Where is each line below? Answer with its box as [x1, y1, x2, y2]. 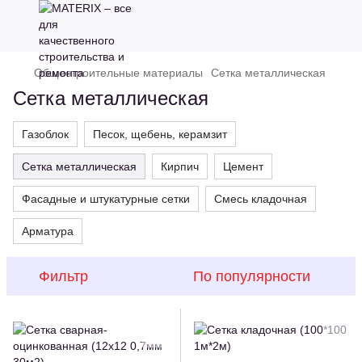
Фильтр [39, 268, 88, 284]
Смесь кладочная [214, 192, 307, 205]
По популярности [193, 268, 310, 284]
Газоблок [22, 128, 69, 141]
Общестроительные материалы [34, 66, 203, 79]
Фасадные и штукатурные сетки [22, 192, 190, 205]
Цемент [223, 160, 263, 173]
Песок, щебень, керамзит [93, 128, 227, 141]
